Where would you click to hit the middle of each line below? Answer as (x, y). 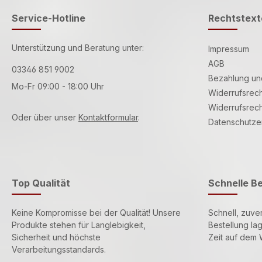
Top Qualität (41, 183)
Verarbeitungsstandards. (59, 249)
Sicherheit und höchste (56, 237)
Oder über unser (45, 117)
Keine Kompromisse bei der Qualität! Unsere (96, 212)
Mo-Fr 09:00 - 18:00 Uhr (58, 86)
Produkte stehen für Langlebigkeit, (79, 225)
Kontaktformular (108, 117)
